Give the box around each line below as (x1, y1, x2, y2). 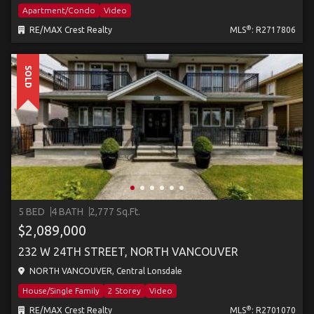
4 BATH (51, 206, 83, 217)
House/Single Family (22, 286, 100, 295)
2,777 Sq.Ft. (90, 206, 140, 217)
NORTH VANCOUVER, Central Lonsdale (27, 266, 182, 275)
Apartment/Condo (22, 6, 95, 15)
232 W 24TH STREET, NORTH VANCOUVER (18, 245, 238, 258)
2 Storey (108, 286, 141, 295)
